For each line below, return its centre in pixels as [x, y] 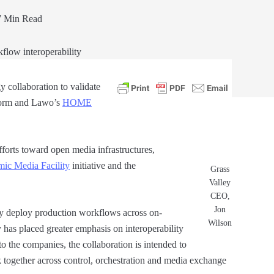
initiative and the [103, 165]
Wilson [220, 223]
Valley [220, 182]
